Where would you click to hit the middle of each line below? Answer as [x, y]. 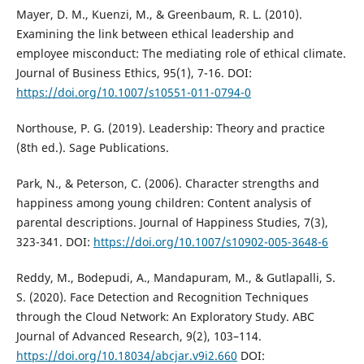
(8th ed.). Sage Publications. [92, 147]
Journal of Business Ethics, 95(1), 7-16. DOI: [134, 72]
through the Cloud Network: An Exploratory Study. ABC [165, 316]
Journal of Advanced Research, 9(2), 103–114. [139, 336]
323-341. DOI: [54, 241]
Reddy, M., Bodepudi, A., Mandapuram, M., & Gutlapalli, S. [175, 277]
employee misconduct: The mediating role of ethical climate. [181, 53]
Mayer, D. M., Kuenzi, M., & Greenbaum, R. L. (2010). [159, 14]
